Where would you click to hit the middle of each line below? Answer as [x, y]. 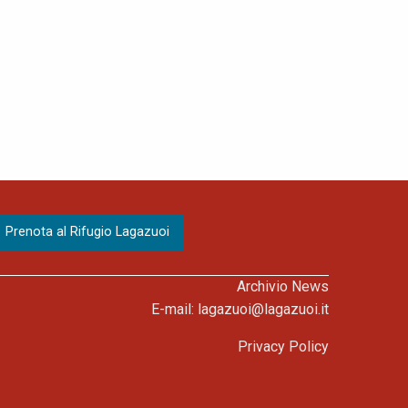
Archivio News [283, 286]
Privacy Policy [283, 346]
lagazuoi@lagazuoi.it [263, 309]
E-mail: [174, 309]
